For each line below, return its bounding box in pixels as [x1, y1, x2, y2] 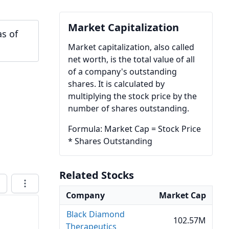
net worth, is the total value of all [68, 54, 195, 65]
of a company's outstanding [68, 66, 177, 77]
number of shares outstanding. [68, 103, 189, 114]
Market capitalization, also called [68, 41, 194, 53]
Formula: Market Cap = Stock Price [68, 123, 201, 134]
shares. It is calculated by [68, 78, 165, 89]
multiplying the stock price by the [68, 90, 197, 102]
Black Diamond [66, 209, 125, 220]
